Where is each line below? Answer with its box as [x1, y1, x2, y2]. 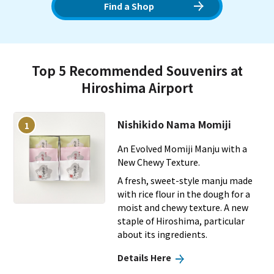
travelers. [117, 12, 157, 25]
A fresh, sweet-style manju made [117, 174, 253, 187]
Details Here [117, 251, 171, 264]
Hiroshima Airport [81, 78, 193, 97]
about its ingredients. [117, 228, 207, 241]
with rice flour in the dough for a [117, 188, 250, 201]
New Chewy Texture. [117, 156, 200, 169]
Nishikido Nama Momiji [117, 117, 231, 132]
